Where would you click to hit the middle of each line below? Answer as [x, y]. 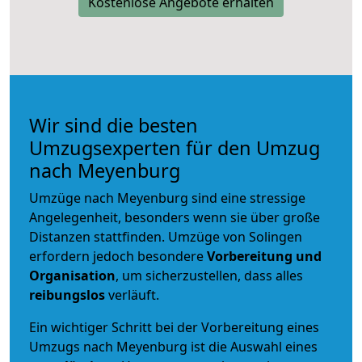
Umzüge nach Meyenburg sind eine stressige [167, 198]
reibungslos [67, 295]
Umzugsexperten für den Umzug [175, 147]
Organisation [72, 275]
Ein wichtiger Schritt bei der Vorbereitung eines [174, 327]
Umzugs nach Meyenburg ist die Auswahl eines [173, 346]
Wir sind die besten [114, 125]
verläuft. [132, 295]
